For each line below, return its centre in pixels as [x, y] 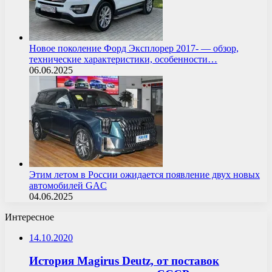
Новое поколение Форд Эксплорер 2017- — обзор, [134, 48]
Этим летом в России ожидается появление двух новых [144, 174]
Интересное [29, 217]
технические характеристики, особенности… [123, 59]
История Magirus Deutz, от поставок [124, 261]
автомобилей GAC [68, 185]
